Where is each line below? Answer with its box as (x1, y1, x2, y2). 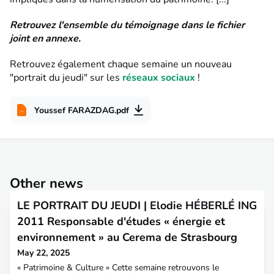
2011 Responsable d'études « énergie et (17, 214, 225, 229)
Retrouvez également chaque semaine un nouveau (10, 57, 232, 72)
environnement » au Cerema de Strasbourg (17, 230, 237, 245)
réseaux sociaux (122, 71, 195, 85)
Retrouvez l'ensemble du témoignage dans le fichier (10, 18, 245, 32)
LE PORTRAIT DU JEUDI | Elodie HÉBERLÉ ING (17, 198, 257, 213)
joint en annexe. (10, 32, 81, 46)
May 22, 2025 (17, 247, 70, 259)
